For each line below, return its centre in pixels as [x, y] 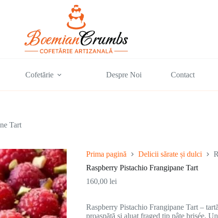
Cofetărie [40, 74]
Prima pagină [106, 154]
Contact [183, 74]
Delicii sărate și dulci [170, 154]
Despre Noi [124, 74]
